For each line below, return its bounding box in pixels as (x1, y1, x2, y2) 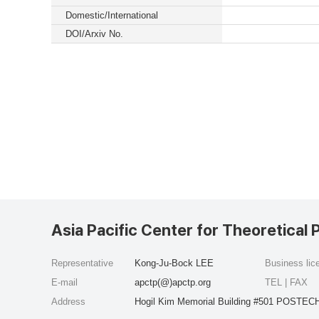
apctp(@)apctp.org (135, 277, 211, 288)
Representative (51, 258, 113, 268)
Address (51, 296, 85, 307)
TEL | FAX (265, 277, 310, 288)
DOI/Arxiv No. (66, 28, 123, 39)
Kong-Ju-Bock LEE (135, 258, 214, 268)
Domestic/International (66, 10, 158, 21)
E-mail (51, 277, 78, 288)
